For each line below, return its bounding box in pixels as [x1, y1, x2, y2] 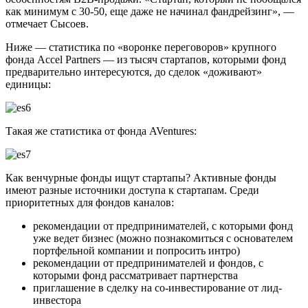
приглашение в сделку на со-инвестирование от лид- [33, 281, 282, 294]
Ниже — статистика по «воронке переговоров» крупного [5, 41, 276, 53]
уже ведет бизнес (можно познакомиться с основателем [33, 232, 293, 244]
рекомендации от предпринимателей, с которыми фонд [33, 219, 293, 232]
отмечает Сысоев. [5, 17, 89, 30]
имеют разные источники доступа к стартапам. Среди [5, 184, 259, 196]
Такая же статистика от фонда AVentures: [5, 124, 197, 137]
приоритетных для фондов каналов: [5, 196, 174, 208]
